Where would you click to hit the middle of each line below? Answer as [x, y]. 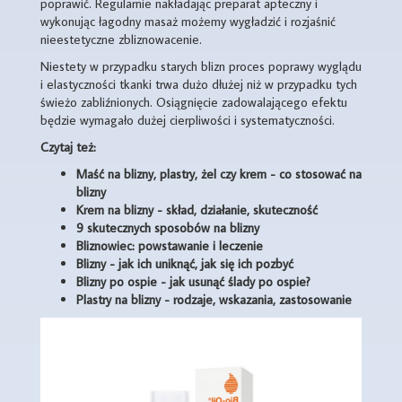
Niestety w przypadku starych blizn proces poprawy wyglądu [201, 66]
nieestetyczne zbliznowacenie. [121, 39]
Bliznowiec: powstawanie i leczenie [170, 245]
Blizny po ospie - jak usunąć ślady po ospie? [193, 281]
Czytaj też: [68, 147]
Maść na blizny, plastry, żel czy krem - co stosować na [219, 174]
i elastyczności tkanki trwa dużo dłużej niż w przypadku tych [199, 84]
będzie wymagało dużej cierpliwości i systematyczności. [188, 120]
